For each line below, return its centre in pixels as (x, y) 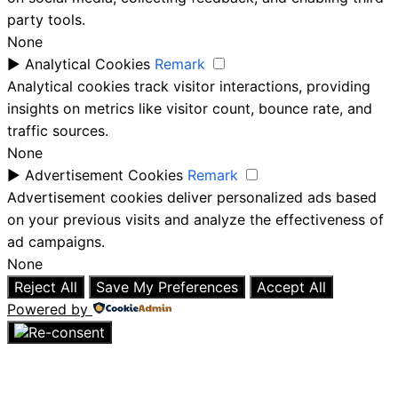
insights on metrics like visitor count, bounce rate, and (190, 108)
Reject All (46, 287)
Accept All (291, 287)
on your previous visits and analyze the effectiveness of (195, 219)
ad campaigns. (56, 241)
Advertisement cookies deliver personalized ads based (192, 197)
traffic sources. (58, 130)
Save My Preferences (167, 287)
